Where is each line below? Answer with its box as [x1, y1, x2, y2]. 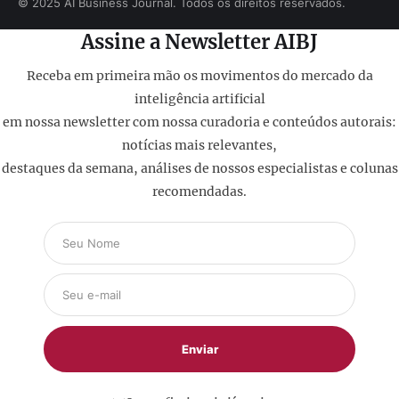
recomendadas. [152, 183, 247, 199]
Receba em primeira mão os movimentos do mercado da [26, 67, 373, 84]
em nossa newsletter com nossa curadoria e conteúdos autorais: [3, 113, 396, 130]
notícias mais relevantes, [122, 136, 277, 153]
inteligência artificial [134, 90, 265, 107]
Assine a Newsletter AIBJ [81, 29, 318, 55]
